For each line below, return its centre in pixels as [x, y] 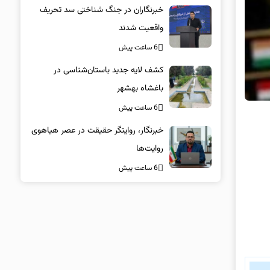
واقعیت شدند [141, 28]
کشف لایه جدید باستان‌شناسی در [108, 70]
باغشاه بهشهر [140, 88]
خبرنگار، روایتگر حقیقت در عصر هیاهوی [97, 130]
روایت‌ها [149, 149]
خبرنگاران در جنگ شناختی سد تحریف [101, 10]
